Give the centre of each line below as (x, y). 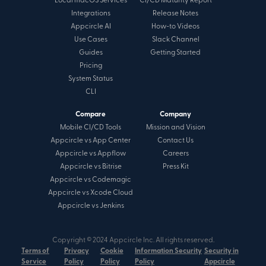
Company (175, 114)
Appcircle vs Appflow (91, 153)
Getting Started (175, 53)
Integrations (91, 13)
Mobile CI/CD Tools (91, 127)
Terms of (35, 251)
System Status (91, 79)
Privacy (76, 251)
